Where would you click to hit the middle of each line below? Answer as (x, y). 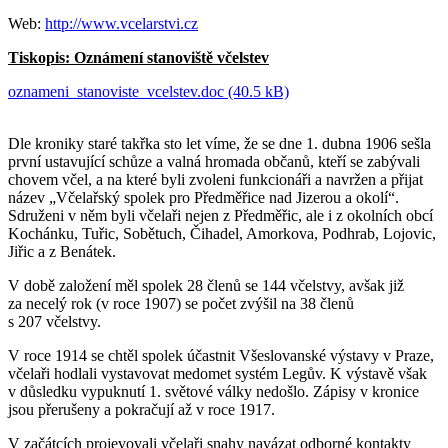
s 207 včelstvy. (54, 321)
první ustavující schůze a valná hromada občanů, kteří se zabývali (214, 161)
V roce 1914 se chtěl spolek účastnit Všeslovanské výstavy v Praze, (221, 355)
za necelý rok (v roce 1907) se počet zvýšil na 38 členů (181, 303)
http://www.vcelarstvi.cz (121, 23)
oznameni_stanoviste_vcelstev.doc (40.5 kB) (148, 91)
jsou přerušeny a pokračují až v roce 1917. (141, 409)
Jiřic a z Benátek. (62, 251)
